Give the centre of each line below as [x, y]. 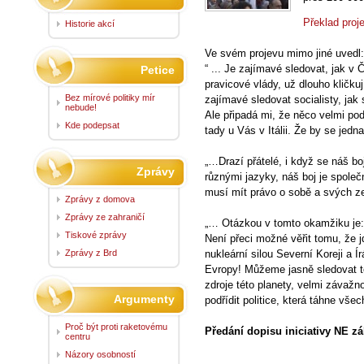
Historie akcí [90, 23]
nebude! [81, 107]
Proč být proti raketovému [116, 326]
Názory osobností [100, 354]
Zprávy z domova [100, 199]
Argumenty [144, 299]
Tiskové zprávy [96, 234]
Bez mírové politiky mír [110, 97]
